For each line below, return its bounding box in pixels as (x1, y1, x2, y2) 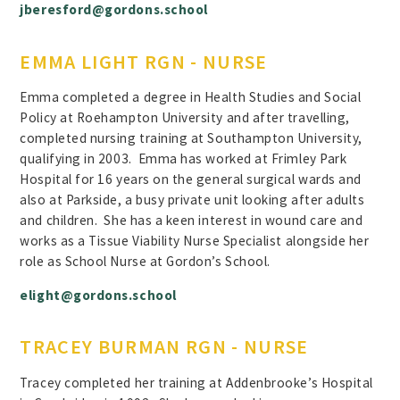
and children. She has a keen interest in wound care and (20, 211, 363, 229)
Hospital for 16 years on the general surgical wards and (20, 170, 362, 187)
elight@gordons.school (20, 287, 177, 304)
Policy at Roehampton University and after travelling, (20, 108, 350, 126)
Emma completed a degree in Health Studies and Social (20, 87, 362, 105)
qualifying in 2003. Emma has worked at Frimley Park (20, 149, 347, 167)
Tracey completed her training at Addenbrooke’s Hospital (20, 373, 373, 391)
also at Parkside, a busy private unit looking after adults (20, 190, 365, 208)
